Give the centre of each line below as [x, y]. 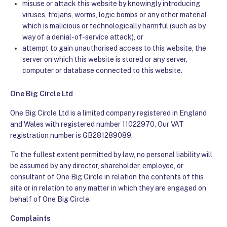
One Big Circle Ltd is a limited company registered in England [108, 113]
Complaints [31, 218]
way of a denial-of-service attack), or [84, 37]
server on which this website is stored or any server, [105, 59]
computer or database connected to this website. [102, 70]
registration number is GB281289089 [71, 135]
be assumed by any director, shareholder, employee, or [97, 165]
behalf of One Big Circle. [51, 199]
